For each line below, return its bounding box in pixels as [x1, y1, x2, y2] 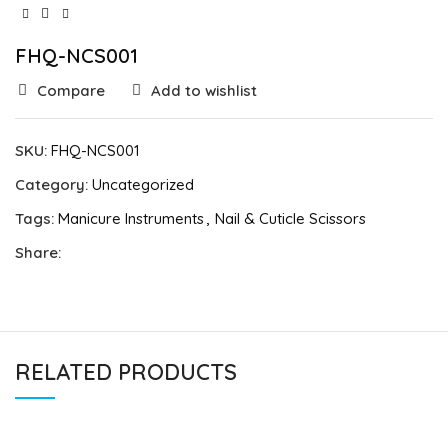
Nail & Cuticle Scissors [215, 209, 366, 229]
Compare [36, 81, 105, 101]
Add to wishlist [150, 81, 257, 101]
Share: [15, 243, 61, 263]
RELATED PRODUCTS [15, 358, 237, 387]
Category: [15, 175, 88, 195]
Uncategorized [92, 175, 194, 195]
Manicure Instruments [58, 209, 204, 229]
